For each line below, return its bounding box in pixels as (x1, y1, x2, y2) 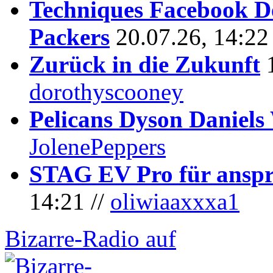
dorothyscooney (29, 78, 183, 105)
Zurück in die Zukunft (29, 51, 260, 77)
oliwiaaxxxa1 (110, 188, 239, 214)
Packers (29, 23, 110, 50)
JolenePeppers (29, 133, 166, 160)
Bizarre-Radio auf (5, 225, 176, 252)
